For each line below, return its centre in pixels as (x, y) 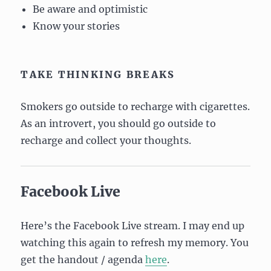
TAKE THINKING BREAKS (98, 74)
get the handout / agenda (83, 259)
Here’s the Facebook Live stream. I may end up (133, 225)
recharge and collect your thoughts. (106, 140)
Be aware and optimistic (90, 9)
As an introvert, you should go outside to (119, 123)
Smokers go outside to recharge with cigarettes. (135, 106)
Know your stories (77, 26)
